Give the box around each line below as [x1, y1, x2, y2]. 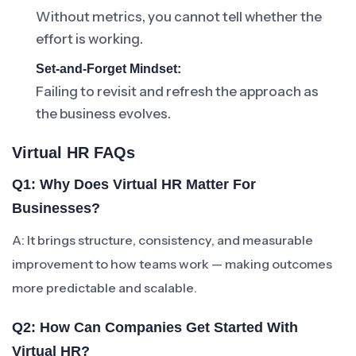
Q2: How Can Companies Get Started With [12, 319, 298, 335]
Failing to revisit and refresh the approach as [36, 83, 319, 99]
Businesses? [12, 200, 100, 216]
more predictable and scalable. [12, 280, 197, 296]
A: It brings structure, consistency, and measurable [12, 232, 313, 248]
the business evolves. [36, 106, 171, 122]
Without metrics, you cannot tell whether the [36, 9, 322, 25]
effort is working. [36, 31, 143, 47]
